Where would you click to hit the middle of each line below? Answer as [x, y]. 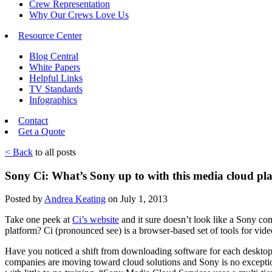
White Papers [55, 67]
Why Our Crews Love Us [79, 15]
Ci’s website [96, 220]
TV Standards [56, 89]
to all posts [54, 152]
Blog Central [54, 56]
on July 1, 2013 [137, 199]
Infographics [53, 100]
